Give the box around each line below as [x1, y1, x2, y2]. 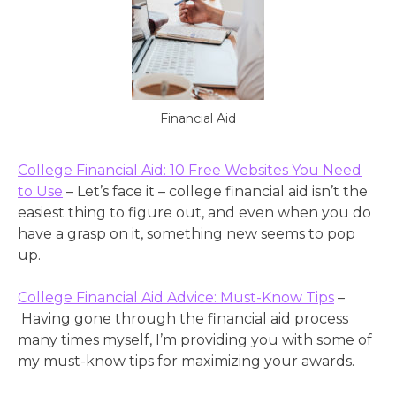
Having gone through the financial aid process [18, 309, 348, 327]
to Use [18, 182, 63, 200]
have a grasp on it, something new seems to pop [18, 225, 355, 242]
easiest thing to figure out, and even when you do [18, 203, 371, 221]
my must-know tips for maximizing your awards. [18, 352, 354, 369]
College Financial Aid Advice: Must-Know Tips [18, 288, 334, 306]
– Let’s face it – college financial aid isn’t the [63, 182, 368, 200]
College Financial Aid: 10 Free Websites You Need [18, 161, 362, 179]
